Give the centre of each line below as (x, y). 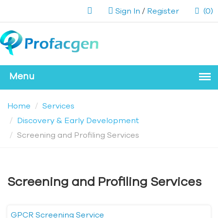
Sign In (128, 11)
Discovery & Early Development (78, 120)
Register (163, 11)
